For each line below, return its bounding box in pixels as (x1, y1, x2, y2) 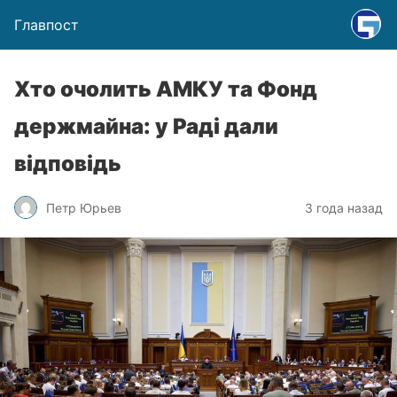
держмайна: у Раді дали (14, 113, 278, 139)
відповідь (14, 151, 121, 176)
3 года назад (305, 199, 383, 215)
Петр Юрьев (46, 199, 121, 215)
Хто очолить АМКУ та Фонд (14, 76, 317, 102)
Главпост (14, 16, 79, 34)
